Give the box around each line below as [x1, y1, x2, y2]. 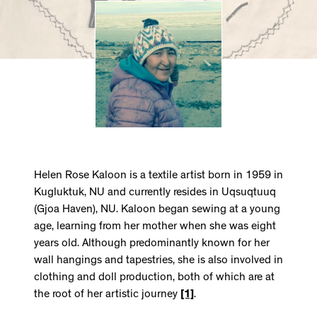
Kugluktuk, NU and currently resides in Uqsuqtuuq [34, 187, 276, 199]
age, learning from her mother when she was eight [34, 221, 276, 233]
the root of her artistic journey [34, 289, 180, 301]
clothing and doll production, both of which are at [34, 272, 275, 284]
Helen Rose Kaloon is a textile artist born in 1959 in [34, 170, 283, 182]
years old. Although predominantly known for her [34, 238, 270, 250]
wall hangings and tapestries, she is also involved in [34, 255, 283, 267]
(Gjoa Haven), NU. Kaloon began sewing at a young [34, 204, 280, 216]
